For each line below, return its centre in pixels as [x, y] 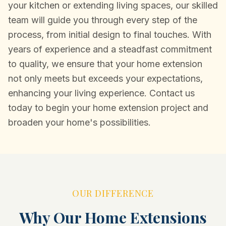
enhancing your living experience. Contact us [101, 93]
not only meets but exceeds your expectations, [105, 78]
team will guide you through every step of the [103, 20]
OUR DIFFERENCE [113, 193]
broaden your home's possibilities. [79, 122]
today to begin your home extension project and [108, 108]
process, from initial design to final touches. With [110, 35]
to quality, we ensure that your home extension [105, 64]
